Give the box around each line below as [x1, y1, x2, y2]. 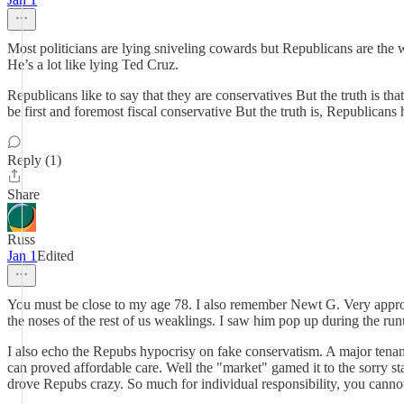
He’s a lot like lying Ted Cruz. [7, 57, 179, 72]
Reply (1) [7, 152, 61, 168]
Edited [37, 248, 74, 263]
